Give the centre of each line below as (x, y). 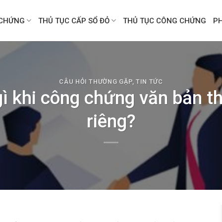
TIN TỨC (149, 82)
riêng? (111, 121)
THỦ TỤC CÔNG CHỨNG (165, 21)
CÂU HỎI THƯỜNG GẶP (96, 82)
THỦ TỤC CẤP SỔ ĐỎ (74, 21)
